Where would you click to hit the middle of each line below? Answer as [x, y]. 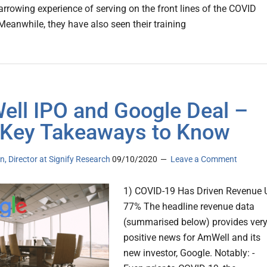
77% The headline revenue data [189, 207]
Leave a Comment [204, 159]
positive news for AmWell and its [192, 238]
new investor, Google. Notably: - [189, 253]
